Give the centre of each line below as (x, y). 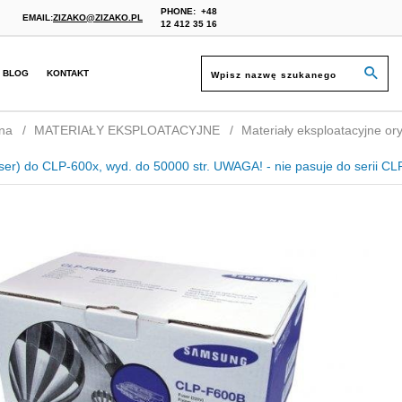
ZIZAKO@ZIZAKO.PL (98, 17)
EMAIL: (38, 17)
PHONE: (178, 11)
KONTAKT (68, 73)
